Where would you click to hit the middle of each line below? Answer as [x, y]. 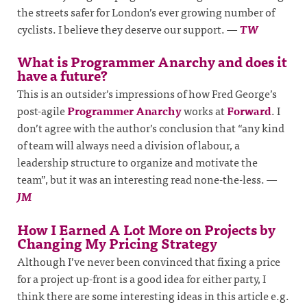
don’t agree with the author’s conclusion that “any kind [151, 128]
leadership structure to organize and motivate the [137, 162]
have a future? [62, 75]
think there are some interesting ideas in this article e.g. [153, 295]
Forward [249, 111]
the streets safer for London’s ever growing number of [146, 11]
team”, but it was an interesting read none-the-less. [142, 179]
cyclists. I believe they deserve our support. [122, 28]
